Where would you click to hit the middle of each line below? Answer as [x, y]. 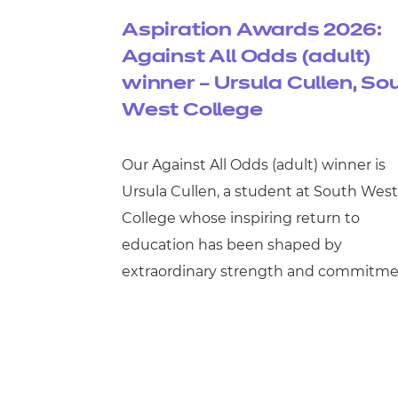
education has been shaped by [232, 245]
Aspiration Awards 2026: [252, 31]
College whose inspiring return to [241, 219]
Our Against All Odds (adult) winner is [254, 165]
